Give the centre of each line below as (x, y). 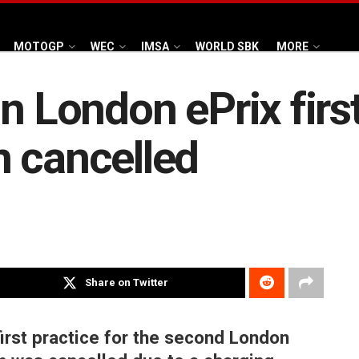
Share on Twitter (127, 283)
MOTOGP (39, 46)
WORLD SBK (227, 46)
